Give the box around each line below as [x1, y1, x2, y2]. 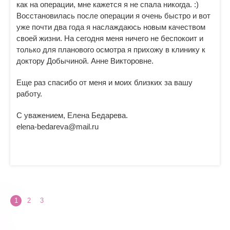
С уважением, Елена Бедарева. [16, 111, 128, 120]
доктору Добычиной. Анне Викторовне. [16, 56, 154, 65]
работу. [16, 89, 42, 98]
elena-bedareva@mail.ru [16, 122, 99, 131]
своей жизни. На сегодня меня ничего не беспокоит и [16, 34, 203, 43]
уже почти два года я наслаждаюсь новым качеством [16, 23, 205, 31]
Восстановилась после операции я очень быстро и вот [16, 11, 210, 20]
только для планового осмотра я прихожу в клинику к [16, 45, 205, 54]
